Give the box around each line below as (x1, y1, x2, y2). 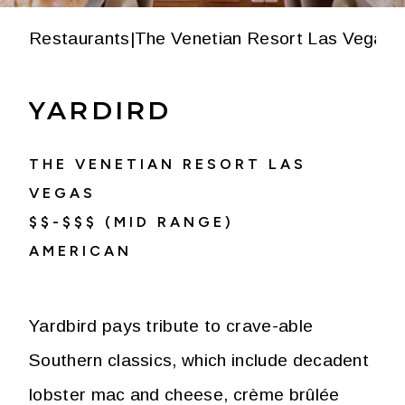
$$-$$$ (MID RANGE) (29, 213, 234, 231)
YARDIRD (29, 95, 172, 126)
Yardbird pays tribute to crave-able (29, 316, 314, 335)
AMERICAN (29, 242, 132, 259)
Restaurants (29, 29, 130, 48)
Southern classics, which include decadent (29, 351, 370, 370)
